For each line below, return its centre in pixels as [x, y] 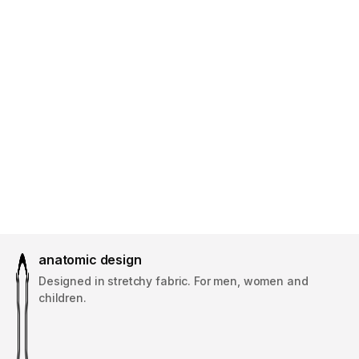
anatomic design [90, 260]
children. [63, 298]
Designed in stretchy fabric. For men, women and [173, 281]
